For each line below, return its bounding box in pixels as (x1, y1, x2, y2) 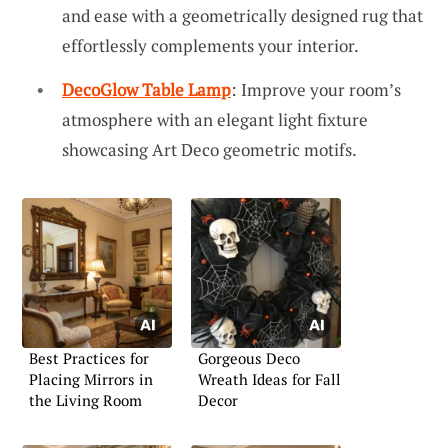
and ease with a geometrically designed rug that (62, 4, 423, 28)
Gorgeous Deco (198, 347, 300, 368)
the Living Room (29, 389, 142, 410)
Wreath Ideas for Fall (198, 368, 341, 389)
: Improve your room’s (231, 77, 401, 101)
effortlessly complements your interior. (62, 34, 359, 58)
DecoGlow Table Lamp (62, 77, 231, 101)
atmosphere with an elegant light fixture (62, 107, 368, 131)
